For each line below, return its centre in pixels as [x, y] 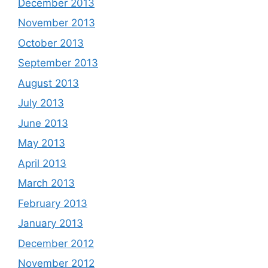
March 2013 [46, 183]
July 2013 [41, 103]
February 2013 [53, 203]
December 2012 [56, 243]
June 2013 [43, 123]
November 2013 [57, 23]
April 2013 [42, 163]
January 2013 [51, 223]
